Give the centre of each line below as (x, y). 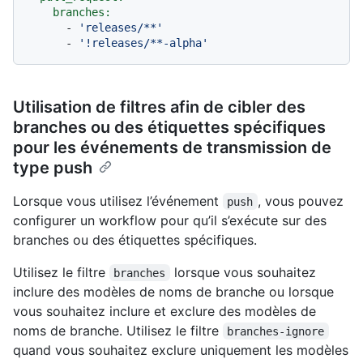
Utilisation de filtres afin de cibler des (159, 107)
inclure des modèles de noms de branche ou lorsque (173, 291)
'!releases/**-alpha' (143, 43)
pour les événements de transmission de (172, 147)
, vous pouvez (302, 201)
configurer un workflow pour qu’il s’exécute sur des (170, 220)
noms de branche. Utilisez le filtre (118, 330)
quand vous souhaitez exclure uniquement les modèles (181, 350)
